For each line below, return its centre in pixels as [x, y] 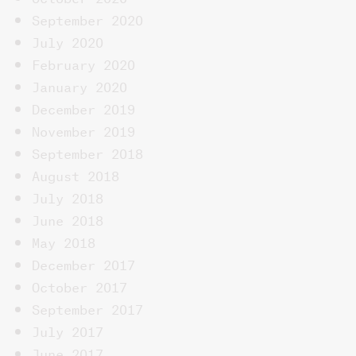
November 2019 [83, 129]
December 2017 [83, 263]
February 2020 [83, 62]
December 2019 [83, 107]
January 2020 [79, 85]
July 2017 [68, 329]
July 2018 [68, 196]
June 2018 [68, 218]
